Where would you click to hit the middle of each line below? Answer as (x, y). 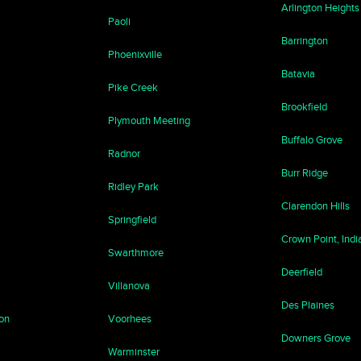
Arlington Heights (320, 8)
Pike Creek (133, 87)
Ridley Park (134, 187)
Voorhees (130, 319)
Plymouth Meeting (149, 120)
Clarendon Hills (315, 206)
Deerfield (301, 272)
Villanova (129, 286)
